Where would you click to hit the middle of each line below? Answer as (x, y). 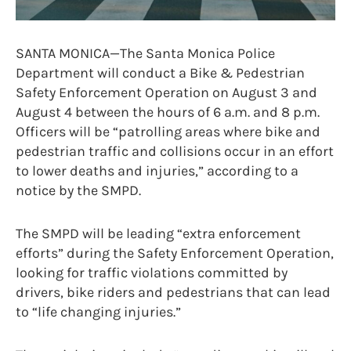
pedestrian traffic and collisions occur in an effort (175, 152)
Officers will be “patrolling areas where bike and (168, 132)
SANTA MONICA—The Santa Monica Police (145, 54)
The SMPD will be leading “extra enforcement (158, 234)
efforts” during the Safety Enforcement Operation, (175, 253)
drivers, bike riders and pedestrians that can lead (173, 293)
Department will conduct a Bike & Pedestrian (160, 73)
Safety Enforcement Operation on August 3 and (166, 93)
